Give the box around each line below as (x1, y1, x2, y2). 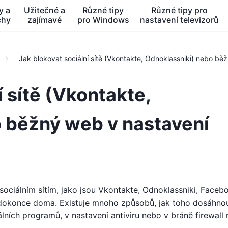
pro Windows (77, 15, 129, 25)
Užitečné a (24, 5, 66, 15)
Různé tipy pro (151, 5, 208, 15)
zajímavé (27, 15, 62, 25)
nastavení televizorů (140, 15, 219, 25)
